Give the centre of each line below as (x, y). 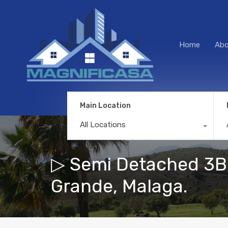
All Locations (103, 124)
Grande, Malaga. (119, 186)
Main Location (105, 105)
